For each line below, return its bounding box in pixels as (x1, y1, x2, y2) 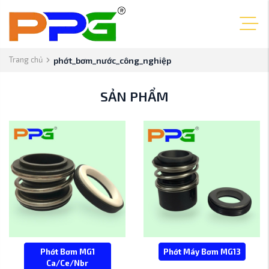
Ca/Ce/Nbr (46, 258, 88, 268)
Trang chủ (9, 55, 43, 65)
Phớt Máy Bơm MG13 (163, 246, 241, 256)
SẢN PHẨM (100, 88, 169, 105)
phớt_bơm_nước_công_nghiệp (53, 55, 171, 65)
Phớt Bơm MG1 (40, 246, 95, 256)
